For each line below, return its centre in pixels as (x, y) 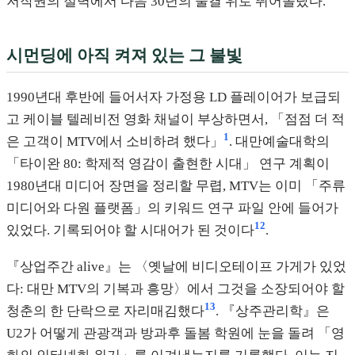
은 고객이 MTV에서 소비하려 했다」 (115, 141)
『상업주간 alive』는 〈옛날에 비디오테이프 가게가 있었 (176, 266)
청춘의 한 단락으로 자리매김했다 (105, 311)
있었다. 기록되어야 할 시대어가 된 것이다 (130, 230)
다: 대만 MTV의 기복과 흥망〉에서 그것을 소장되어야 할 (176, 288)
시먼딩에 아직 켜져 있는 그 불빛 (124, 55)
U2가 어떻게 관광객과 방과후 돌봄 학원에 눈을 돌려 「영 (176, 333)
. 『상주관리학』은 (273, 311)
